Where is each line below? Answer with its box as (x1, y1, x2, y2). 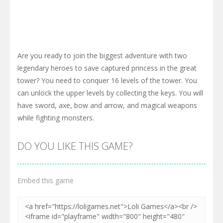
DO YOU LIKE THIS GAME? (17, 139, 133, 153)
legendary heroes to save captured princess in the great (17, 63, 197, 73)
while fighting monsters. (17, 112, 94, 122)
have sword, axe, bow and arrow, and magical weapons (17, 100, 197, 110)
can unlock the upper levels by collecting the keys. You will (17, 88, 203, 98)
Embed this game (17, 175, 74, 185)
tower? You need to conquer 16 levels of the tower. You (17, 75, 197, 85)
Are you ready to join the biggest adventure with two (17, 50, 187, 60)
